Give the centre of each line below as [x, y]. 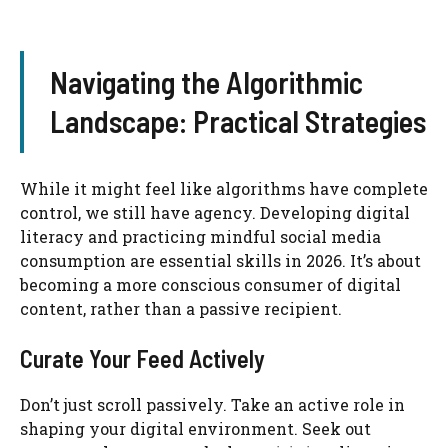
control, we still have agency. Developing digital [215, 213]
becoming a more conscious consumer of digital [210, 285]
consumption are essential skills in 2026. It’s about [220, 261]
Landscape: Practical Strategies [237, 121]
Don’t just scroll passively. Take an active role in [212, 405]
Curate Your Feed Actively [142, 359]
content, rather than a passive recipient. [181, 309]
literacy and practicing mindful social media [200, 237]
